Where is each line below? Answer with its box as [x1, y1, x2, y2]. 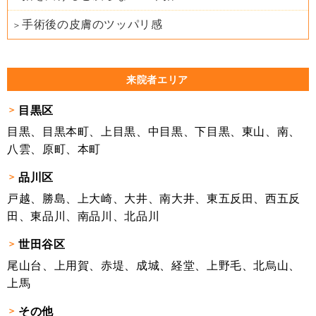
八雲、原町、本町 [7, 142, 102, 155]
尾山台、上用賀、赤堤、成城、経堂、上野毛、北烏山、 [7, 259, 301, 272]
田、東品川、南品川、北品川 [7, 209, 160, 222]
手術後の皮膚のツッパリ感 [22, 18, 163, 30]
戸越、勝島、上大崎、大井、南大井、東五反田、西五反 [7, 192, 301, 205]
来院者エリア [126, 73, 188, 85]
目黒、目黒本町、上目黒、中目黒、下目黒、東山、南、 [7, 125, 301, 138]
